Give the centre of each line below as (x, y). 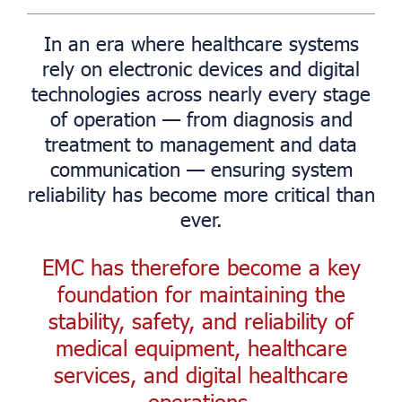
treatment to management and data (201, 143)
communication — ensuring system (201, 168)
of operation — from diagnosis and (201, 118)
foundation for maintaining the (201, 293)
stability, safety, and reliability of (201, 320)
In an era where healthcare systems (201, 43)
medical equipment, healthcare (201, 347)
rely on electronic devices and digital (201, 68)
